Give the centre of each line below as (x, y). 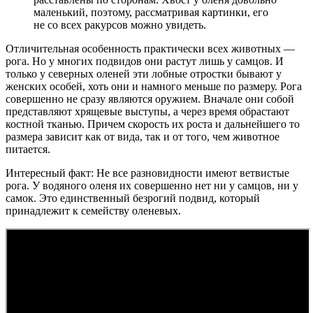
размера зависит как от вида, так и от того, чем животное (143, 136)
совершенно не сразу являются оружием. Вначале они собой (150, 99)
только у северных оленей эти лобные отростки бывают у (144, 73)
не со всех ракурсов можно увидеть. (120, 24)
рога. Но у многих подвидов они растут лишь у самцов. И (145, 61)
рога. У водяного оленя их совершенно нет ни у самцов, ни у (152, 185)
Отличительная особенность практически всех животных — (150, 48)
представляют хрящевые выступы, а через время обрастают (147, 111)
